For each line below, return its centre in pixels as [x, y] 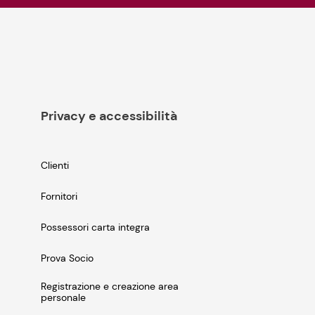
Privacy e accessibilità [109, 116]
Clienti [55, 166]
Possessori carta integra [95, 227]
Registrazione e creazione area [110, 287]
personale [63, 298]
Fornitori [59, 197]
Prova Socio [67, 258]
